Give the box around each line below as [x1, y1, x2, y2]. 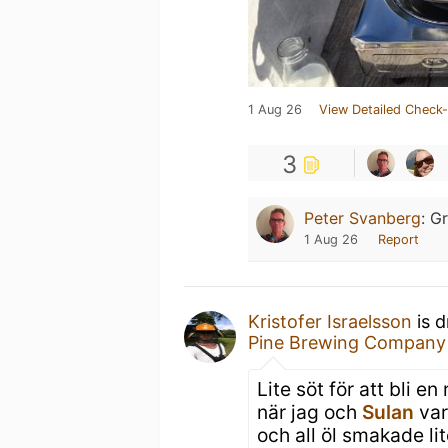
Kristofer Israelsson [248, 311, 412, 332]
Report [378, 232, 419, 247]
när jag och [257, 400, 362, 424]
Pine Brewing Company [248, 332, 446, 353]
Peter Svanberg [304, 208, 421, 228]
